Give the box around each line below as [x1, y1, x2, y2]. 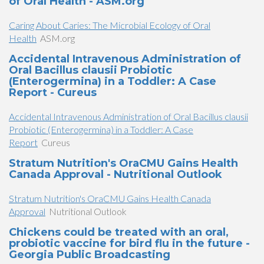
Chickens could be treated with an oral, [9, 226, 229, 239]
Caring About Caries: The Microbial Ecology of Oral [9, 19, 210, 31]
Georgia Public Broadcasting [9, 248, 170, 261]
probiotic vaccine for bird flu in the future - [9, 237, 250, 250]
